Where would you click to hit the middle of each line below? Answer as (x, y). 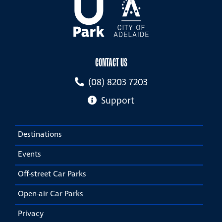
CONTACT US (111, 63)
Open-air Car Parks (50, 194)
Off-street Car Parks (52, 174)
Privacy (30, 214)
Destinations (40, 135)
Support (116, 101)
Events (29, 155)
